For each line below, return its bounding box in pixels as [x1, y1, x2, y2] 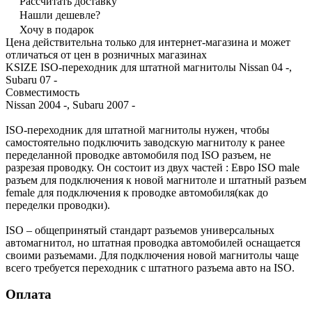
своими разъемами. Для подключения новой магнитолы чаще [6, 249, 299, 261]
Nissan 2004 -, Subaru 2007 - [6, 98, 135, 111]
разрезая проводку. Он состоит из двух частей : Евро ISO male [6, 161, 299, 173]
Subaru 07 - [6, 73, 57, 86]
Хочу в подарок [19, 23, 94, 36]
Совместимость [6, 86, 79, 98]
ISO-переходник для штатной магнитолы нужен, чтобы [6, 123, 270, 136]
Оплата [6, 287, 52, 302]
